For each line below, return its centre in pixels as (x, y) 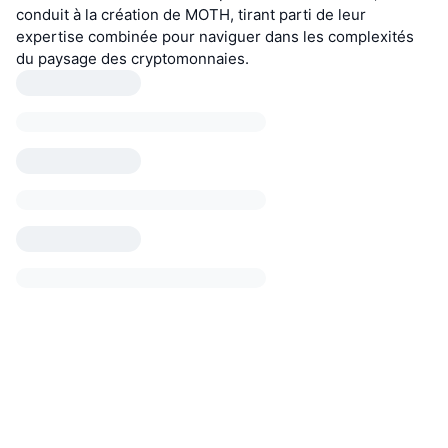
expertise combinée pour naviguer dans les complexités (215, 37)
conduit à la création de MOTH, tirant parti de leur (191, 15)
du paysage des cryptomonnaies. (132, 59)
